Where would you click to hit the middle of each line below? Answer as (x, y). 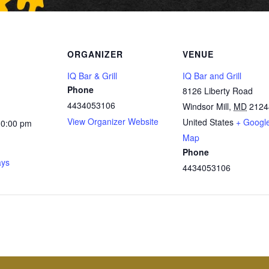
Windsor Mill (206, 106)
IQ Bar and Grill (212, 76)
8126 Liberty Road (218, 91)
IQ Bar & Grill (92, 76)
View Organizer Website (113, 121)
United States (208, 122)
